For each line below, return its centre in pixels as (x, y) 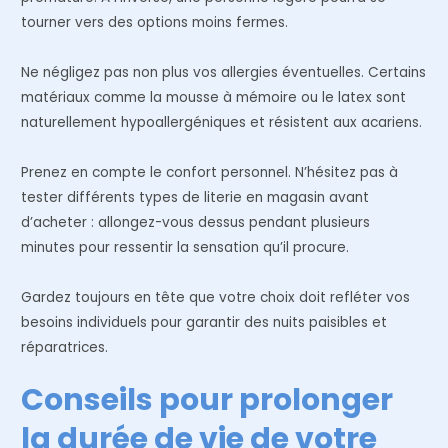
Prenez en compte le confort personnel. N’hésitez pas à (210, 172)
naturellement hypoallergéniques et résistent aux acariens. (222, 122)
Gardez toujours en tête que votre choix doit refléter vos (216, 297)
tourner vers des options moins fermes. (155, 22)
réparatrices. (65, 347)
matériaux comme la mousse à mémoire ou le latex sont (214, 97)
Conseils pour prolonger (207, 400)
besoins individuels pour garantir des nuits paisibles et (204, 322)
